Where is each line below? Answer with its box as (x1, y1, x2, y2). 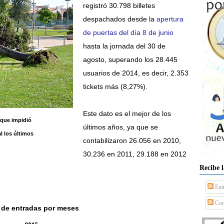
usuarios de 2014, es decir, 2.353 (82, 69, 188, 77)
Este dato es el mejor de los (82, 109, 171, 117)
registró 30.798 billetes (82, 1, 155, 9)
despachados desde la (82, 15, 156, 23)
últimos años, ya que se (82, 123, 158, 131)
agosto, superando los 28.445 (82, 55, 177, 63)
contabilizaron (82, 136, 129, 144)
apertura (156, 15, 183, 23)
